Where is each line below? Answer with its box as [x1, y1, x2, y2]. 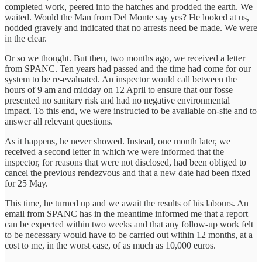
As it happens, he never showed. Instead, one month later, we [5, 136, 230, 146]
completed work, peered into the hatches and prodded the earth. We [5, 1, 253, 12]
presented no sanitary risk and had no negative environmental [5, 95, 230, 105]
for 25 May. [5, 178, 50, 188]
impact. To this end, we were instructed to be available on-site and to [5, 105, 257, 116]
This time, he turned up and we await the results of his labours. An [5, 198, 249, 208]
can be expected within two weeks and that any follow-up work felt [5, 219, 253, 229]
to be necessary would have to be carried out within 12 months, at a [5, 229, 253, 240]
